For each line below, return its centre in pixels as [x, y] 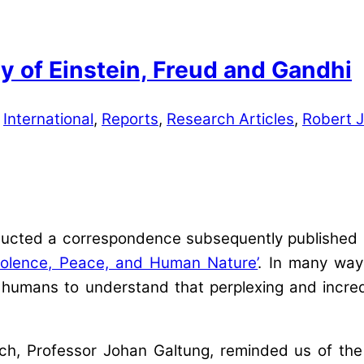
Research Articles [230, 119]
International [48, 119]
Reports [130, 119]
